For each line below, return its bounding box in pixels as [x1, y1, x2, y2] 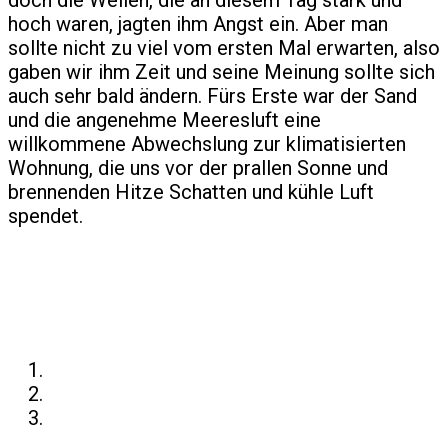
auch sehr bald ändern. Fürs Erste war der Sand [8, 84, 417, 109]
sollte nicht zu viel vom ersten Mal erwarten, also [8, 36, 440, 61]
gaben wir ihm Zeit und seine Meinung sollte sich [8, 60, 435, 85]
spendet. [8, 204, 83, 229]
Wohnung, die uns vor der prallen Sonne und [8, 156, 388, 181]
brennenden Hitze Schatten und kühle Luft [8, 180, 374, 205]
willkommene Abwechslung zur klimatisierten [8, 132, 406, 157]
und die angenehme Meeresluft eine [8, 108, 321, 133]
